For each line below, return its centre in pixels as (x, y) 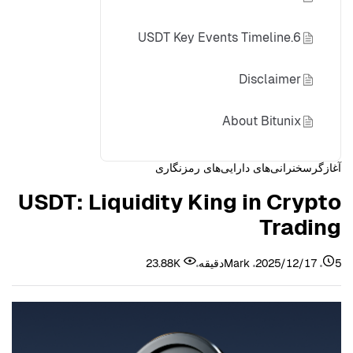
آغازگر (327, 168)
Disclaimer (270, 79)
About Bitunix (262, 121)
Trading (300, 227)
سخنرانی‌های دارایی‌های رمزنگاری (234, 168)
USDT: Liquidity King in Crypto (180, 201)
